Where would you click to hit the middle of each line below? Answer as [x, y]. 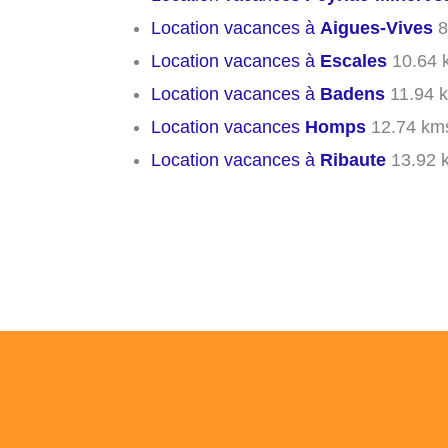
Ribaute [353, 160]
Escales [353, 61]
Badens [352, 94]
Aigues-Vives [376, 28]
